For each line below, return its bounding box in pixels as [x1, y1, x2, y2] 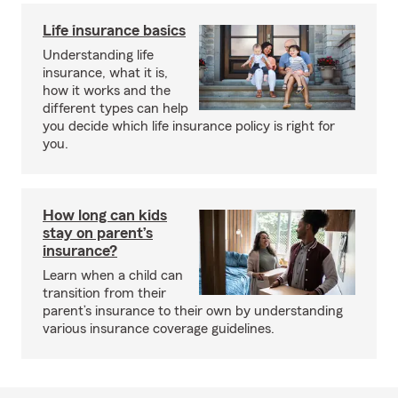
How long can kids [43, 207, 167, 223]
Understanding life [43, 48, 154, 62]
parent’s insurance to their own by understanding [43, 304, 343, 318]
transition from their [43, 286, 166, 300]
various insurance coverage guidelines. [43, 322, 275, 336]
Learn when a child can [43, 268, 183, 283]
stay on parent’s [43, 225, 153, 241]
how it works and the [43, 84, 171, 98]
